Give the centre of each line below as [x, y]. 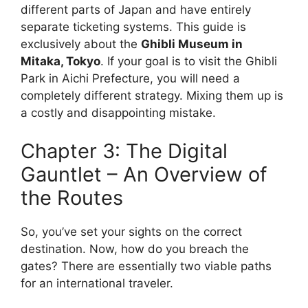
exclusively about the [81, 44]
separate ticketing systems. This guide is [133, 27]
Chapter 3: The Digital [124, 151]
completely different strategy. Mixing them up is [152, 96]
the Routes [72, 197]
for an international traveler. [97, 283]
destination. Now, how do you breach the [135, 249]
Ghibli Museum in [192, 44]
